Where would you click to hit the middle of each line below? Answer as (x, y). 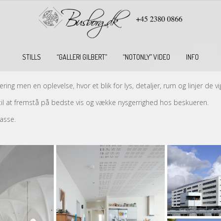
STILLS (32, 57)
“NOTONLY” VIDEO (147, 57)
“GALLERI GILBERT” (82, 57)
